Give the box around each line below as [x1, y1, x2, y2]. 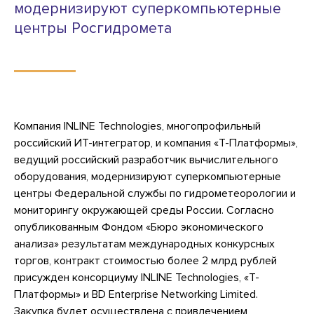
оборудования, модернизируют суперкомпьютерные [14, 169, 281, 184]
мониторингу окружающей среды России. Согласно [14, 203, 274, 217]
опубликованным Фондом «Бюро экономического [14, 219, 264, 234]
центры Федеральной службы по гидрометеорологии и [14, 186, 296, 200]
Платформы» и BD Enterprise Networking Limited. [14, 287, 258, 301]
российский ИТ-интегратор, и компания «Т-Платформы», [14, 135, 298, 150]
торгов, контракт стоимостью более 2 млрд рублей [14, 253, 277, 268]
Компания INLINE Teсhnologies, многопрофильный [14, 118, 261, 133]
